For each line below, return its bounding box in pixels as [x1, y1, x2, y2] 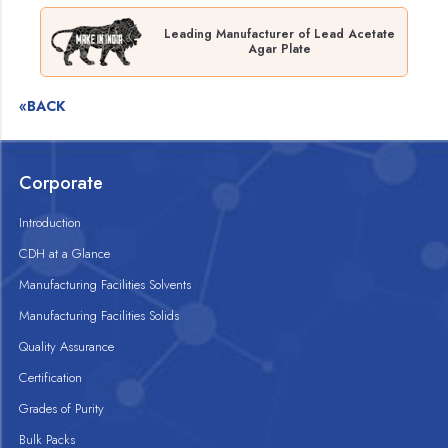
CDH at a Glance [19, 244, 111, 264]
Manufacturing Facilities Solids [19, 306, 180, 326]
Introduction [19, 213, 82, 233]
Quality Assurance [19, 337, 115, 357]
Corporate [19, 170, 104, 197]
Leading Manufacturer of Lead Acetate [163, 25, 395, 44]
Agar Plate [247, 40, 311, 59]
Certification [19, 368, 83, 388]
